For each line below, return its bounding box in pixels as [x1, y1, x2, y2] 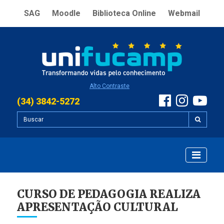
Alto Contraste [89, 82, 129, 89]
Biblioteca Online [92, 8, 156, 18]
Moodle [52, 8, 80, 18]
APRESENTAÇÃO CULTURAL [17, 200, 178, 214]
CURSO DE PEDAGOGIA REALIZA [17, 187, 201, 201]
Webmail [168, 8, 200, 18]
